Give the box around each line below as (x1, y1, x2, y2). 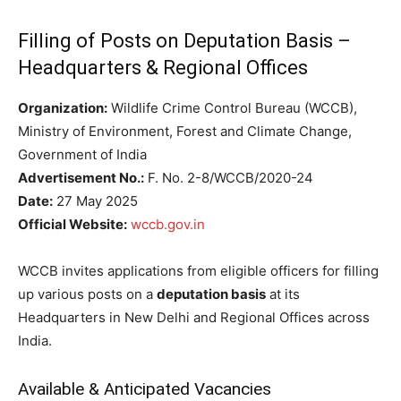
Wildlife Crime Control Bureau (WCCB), (107, 99, 357, 117)
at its (266, 286, 300, 303)
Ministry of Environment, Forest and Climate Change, (18, 123, 352, 141)
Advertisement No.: (18, 169, 144, 187)
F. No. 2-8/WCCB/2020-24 (144, 169, 313, 187)
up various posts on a (18, 286, 157, 303)
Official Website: (18, 216, 127, 234)
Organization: (18, 99, 107, 117)
